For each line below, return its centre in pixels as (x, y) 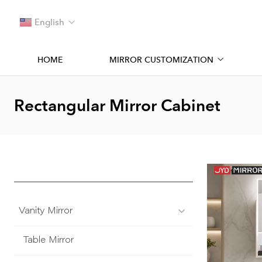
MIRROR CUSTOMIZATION (161, 60)
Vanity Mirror (46, 212)
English (49, 22)
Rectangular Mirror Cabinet (117, 106)
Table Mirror (49, 241)
